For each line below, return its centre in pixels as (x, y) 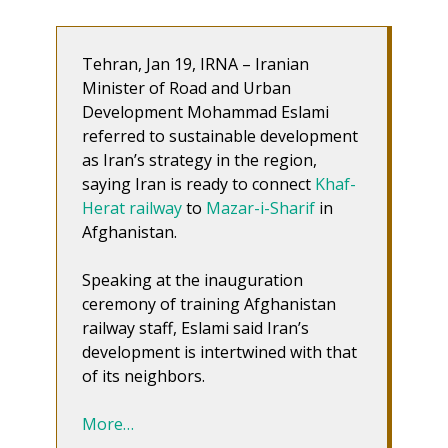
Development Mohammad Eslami (205, 111)
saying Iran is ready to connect (198, 183)
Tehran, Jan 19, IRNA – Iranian (195, 63)
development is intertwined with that (219, 351)
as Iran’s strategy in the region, (199, 159)
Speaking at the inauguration (192, 279)
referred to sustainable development (220, 135)
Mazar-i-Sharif (260, 207)
